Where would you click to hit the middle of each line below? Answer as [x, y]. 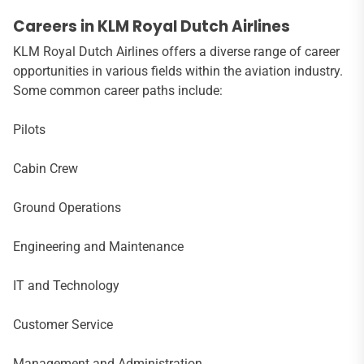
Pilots [29, 129]
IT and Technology [66, 285]
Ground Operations [67, 207]
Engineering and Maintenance [98, 246]
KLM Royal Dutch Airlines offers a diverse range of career [176, 51]
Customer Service [63, 324]
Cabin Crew [45, 168]
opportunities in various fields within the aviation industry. [178, 71]
